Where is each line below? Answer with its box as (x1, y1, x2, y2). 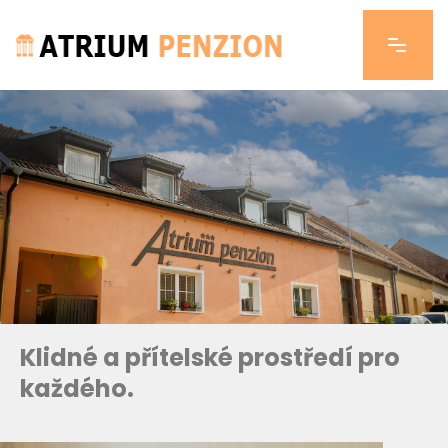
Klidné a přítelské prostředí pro (20, 341, 400, 374)
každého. (20, 372, 134, 405)
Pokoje (15, 25, 96, 58)
